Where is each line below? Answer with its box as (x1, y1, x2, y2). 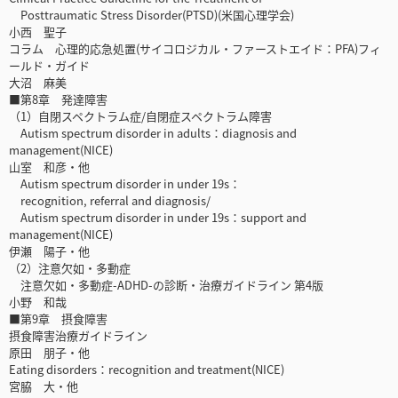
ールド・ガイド (9, 57, 90, 75)
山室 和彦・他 (9, 158, 90, 176)
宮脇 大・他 (9, 378, 78, 395)
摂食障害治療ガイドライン (9, 327, 147, 345)
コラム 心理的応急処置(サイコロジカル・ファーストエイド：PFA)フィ (9, 40, 381, 58)
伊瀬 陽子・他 (9, 243, 90, 260)
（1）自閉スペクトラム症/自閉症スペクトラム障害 (9, 107, 272, 125)
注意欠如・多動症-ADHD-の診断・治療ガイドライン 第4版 (9, 276, 323, 294)
